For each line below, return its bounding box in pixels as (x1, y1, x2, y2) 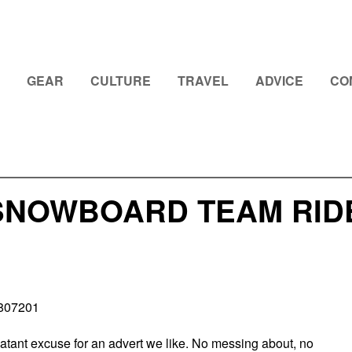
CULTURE (90, 71, 151, 90)
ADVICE (255, 71, 303, 90)
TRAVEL (178, 71, 229, 90)
